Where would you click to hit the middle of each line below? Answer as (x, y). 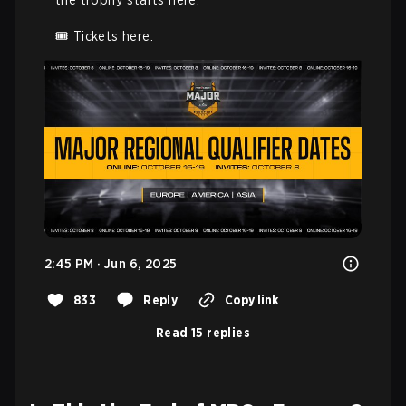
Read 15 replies (203, 332)
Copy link (252, 300)
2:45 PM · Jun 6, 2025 (111, 263)
